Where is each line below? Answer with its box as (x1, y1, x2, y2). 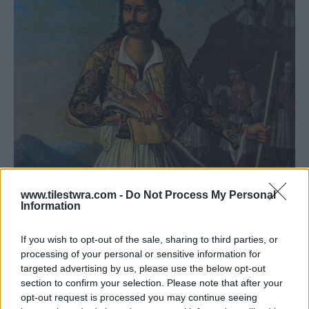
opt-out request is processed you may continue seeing (21, 292, 257, 303)
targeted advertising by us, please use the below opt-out (21, 263, 266, 274)
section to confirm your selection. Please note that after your (21, 277, 283, 288)
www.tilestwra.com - (21, 189, 126, 201)
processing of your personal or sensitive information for (21, 248, 261, 259)
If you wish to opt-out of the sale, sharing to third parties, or (21, 234, 278, 245)
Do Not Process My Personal (126, 189, 276, 201)
